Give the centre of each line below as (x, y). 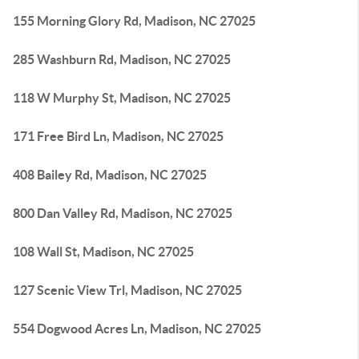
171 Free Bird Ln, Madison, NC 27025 (118, 136)
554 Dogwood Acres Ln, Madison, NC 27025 (137, 329)
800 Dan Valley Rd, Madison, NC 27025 (123, 213)
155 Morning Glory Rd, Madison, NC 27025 (134, 21)
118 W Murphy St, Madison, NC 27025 (122, 98)
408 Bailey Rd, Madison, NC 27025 (110, 175)
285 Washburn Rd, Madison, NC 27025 (122, 59)
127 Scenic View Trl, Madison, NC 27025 (127, 290)
